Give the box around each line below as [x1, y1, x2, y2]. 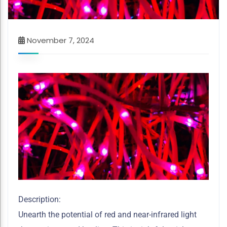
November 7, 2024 [27, 34, 94, 46]
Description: [18, 195, 61, 205]
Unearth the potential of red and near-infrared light [18, 210, 197, 220]
